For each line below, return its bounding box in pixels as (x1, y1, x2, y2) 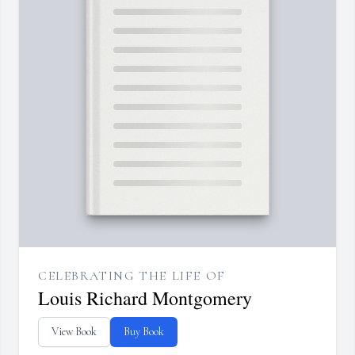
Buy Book (124, 325, 164, 339)
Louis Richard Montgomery (38, 285, 252, 311)
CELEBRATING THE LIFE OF (38, 268, 226, 284)
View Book (52, 325, 97, 339)
